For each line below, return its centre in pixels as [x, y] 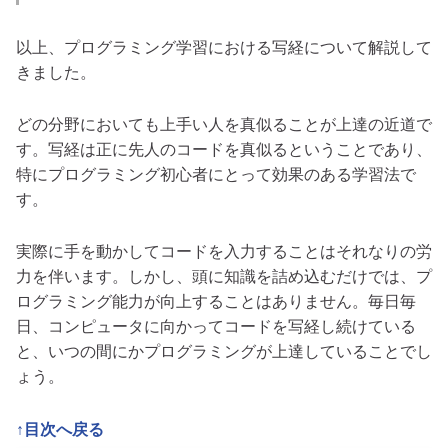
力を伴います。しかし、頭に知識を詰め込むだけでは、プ [224, 277]
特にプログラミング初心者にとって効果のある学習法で [216, 175]
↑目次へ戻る [60, 429]
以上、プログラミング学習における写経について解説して [224, 47]
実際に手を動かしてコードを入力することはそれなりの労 [224, 252]
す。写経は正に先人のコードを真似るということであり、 [224, 150]
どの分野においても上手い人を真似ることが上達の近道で [224, 125]
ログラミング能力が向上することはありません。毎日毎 [216, 302]
